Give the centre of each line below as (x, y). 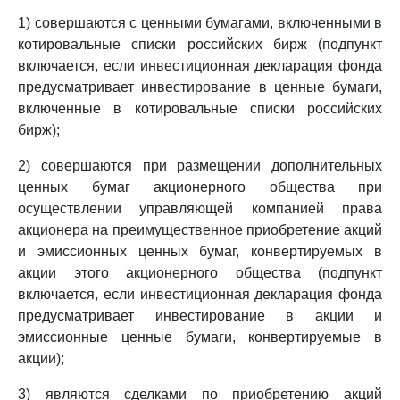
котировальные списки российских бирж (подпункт (200, 44)
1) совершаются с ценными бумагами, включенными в (200, 23)
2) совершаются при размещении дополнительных (200, 166)
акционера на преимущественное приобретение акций (200, 230)
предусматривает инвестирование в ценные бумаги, (200, 87)
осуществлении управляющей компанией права (200, 208)
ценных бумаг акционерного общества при (200, 187)
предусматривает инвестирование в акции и (200, 316)
